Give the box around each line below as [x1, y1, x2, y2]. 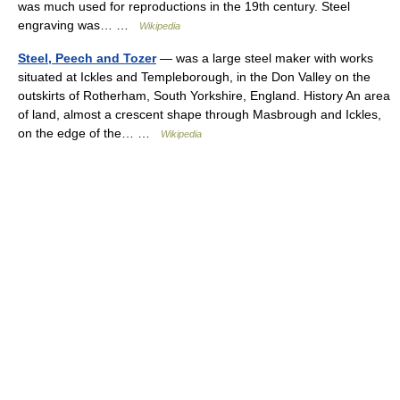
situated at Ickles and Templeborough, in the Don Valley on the [18, 70, 371, 84]
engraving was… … [18, 18, 139, 32]
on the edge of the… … [18, 126, 161, 140]
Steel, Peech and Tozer [18, 51, 156, 65]
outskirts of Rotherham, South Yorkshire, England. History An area [18, 88, 390, 103]
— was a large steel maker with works [156, 51, 373, 65]
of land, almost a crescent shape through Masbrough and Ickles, [18, 107, 381, 121]
